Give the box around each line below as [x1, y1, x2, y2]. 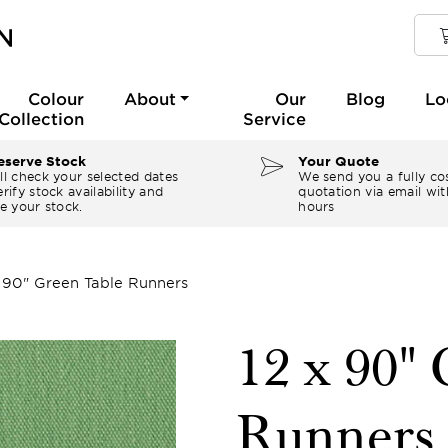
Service [242, 108, 306, 128]
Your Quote [298, 153, 380, 169]
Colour [27, 88, 84, 108]
